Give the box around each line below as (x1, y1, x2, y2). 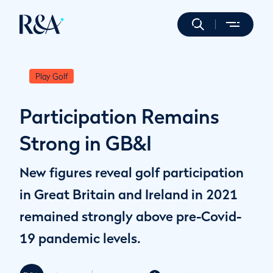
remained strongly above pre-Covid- (19, 208, 241, 224)
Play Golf (35, 71, 68, 81)
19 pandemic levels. (19, 230, 141, 246)
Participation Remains (19, 105, 219, 128)
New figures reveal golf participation (19, 165, 244, 180)
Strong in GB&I (19, 132, 152, 155)
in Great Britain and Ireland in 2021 (19, 186, 238, 202)
